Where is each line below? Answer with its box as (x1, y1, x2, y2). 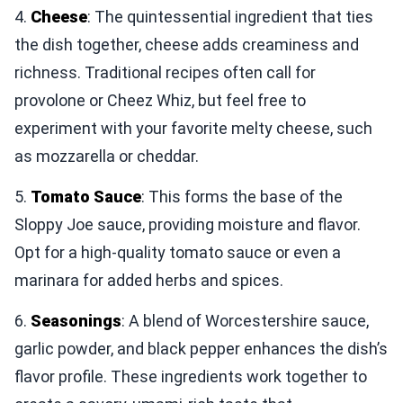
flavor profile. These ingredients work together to (14, 366, 367, 386)
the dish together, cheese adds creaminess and (14, 34, 359, 54)
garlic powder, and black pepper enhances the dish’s (14, 338, 388, 358)
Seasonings (31, 310, 121, 330)
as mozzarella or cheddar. (14, 146, 199, 166)
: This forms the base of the (141, 186, 343, 206)
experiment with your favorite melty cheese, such (14, 118, 372, 138)
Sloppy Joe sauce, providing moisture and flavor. (14, 214, 361, 234)
